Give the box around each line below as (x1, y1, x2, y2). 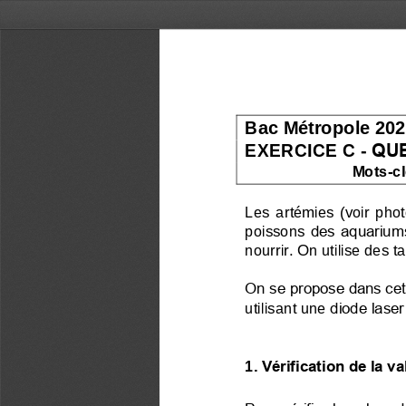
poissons (245, 220, 309, 238)
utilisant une (245, 298, 326, 316)
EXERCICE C (245, 139, 361, 159)
